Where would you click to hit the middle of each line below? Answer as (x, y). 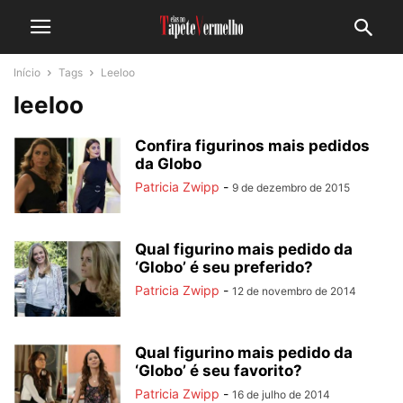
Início (27, 72)
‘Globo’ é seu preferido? (224, 267)
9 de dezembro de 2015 (291, 188)
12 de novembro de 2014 (294, 291)
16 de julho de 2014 (281, 394)
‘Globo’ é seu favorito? (219, 371)
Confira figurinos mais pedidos (252, 146)
